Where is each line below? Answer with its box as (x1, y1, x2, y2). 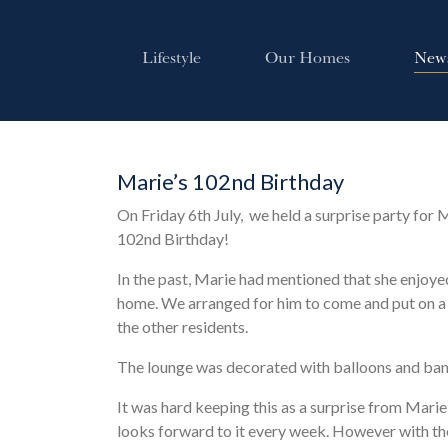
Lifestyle (142, 51, 202, 68)
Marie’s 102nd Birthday (117, 167, 344, 195)
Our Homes (265, 51, 351, 68)
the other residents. (117, 316, 248, 336)
